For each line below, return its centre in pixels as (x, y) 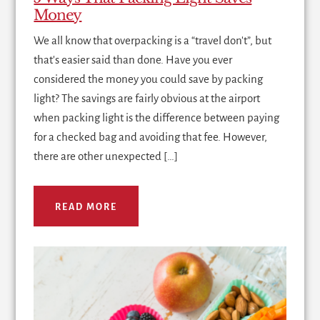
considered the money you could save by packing (149, 79)
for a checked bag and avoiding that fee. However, (151, 136)
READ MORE (86, 207)
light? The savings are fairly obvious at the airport (147, 98)
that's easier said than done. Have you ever (133, 59)
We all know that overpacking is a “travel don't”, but (153, 40)
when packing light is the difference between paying (157, 117)
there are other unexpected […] (106, 156)
